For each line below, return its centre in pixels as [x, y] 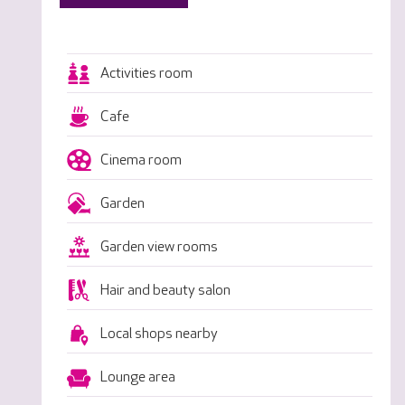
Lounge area [137, 377]
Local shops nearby [159, 334]
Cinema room [141, 160]
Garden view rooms [159, 247]
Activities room [146, 73]
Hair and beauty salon [165, 290]
